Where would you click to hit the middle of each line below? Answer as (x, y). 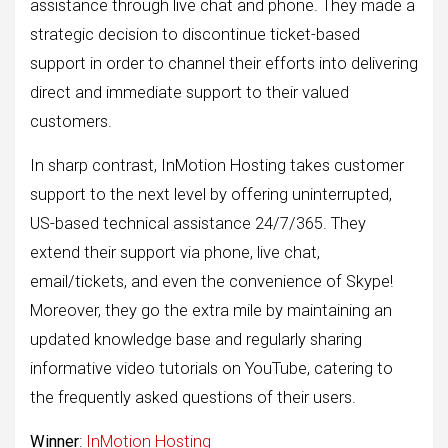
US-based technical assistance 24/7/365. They (198, 223)
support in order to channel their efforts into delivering (224, 63)
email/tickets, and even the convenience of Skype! (211, 281)
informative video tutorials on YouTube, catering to (211, 368)
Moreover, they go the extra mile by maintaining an (211, 310)
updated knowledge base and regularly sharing (196, 339)
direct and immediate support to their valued (189, 92)
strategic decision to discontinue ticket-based (195, 34)
